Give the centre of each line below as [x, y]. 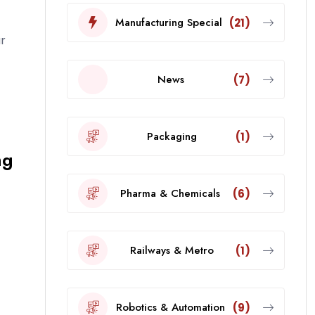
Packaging [172, 136]
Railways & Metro [172, 250]
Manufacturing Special [168, 22]
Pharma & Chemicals [170, 193]
